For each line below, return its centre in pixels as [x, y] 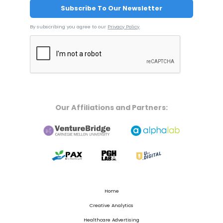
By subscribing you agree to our [69, 26]
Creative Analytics [111, 205]
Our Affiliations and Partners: [111, 107]
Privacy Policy [124, 26]
